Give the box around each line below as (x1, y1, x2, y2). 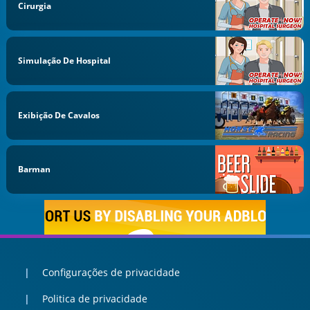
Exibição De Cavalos (18, 109, 100, 121)
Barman (18, 163, 51, 176)
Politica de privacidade (42, 292, 147, 306)
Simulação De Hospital (18, 54, 111, 66)
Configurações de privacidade (42, 265, 180, 279)
